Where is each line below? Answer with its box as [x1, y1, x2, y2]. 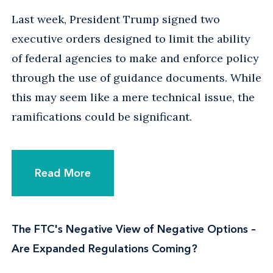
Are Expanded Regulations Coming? [12, 241, 197, 255]
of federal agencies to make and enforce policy [12, 51, 259, 65]
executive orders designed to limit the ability [12, 31, 250, 46]
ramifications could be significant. [12, 109, 192, 124]
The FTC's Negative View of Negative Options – [12, 222, 256, 236]
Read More [35, 166, 91, 180]
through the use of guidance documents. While [12, 70, 261, 85]
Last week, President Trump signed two [12, 12, 220, 26]
